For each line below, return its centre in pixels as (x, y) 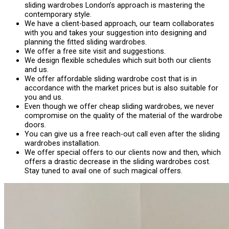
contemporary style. (58, 15)
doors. (35, 125)
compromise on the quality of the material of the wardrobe (123, 116)
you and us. (44, 97)
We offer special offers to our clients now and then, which (123, 153)
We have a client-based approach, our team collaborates (119, 24)
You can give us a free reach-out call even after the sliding (122, 134)
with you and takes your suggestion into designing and (116, 33)
